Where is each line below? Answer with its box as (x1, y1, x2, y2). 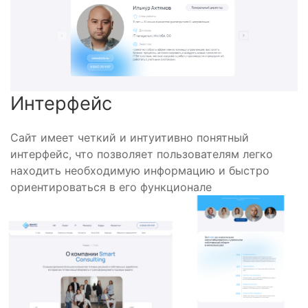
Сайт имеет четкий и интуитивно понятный (10, 130, 249, 144)
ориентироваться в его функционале (10, 179, 212, 194)
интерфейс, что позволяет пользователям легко (10, 146, 273, 161)
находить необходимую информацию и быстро (10, 163, 269, 177)
